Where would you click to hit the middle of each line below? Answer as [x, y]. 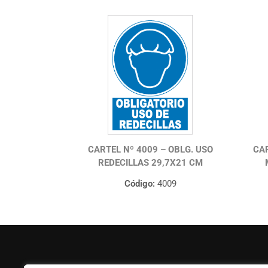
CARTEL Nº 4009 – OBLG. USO [150, 150]
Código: [139, 184]
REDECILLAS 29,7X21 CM [150, 163]
